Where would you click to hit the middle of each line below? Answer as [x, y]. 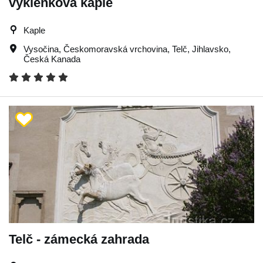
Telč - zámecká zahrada [79, 239]
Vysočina [41, 49]
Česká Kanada [52, 59]
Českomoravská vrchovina [115, 49]
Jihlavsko [210, 49]
